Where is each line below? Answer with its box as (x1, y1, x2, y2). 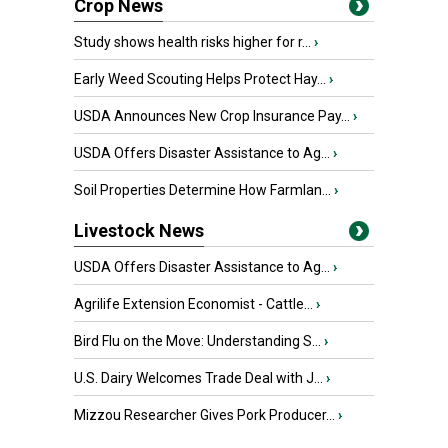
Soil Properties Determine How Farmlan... (74, 182, 331, 198)
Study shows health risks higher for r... (74, 34, 311, 50)
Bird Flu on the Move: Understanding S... (74, 333, 321, 349)
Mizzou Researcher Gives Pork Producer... (74, 407, 335, 423)
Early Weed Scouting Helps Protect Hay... (74, 71, 326, 87)
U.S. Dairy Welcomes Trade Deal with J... (74, 370, 323, 386)
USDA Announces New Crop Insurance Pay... (74, 108, 350, 124)
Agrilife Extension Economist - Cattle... (74, 296, 313, 312)
